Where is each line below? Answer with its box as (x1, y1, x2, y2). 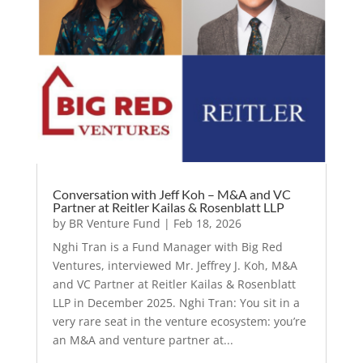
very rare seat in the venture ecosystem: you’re (52, 314, 306, 330)
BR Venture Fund (68, 216, 160, 232)
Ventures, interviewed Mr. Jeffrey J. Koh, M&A (52, 258, 297, 274)
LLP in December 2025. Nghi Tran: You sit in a (52, 295, 300, 311)
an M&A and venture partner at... (52, 332, 233, 348)
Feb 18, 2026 (173, 216, 241, 232)
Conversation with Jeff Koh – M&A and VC (52, 186, 291, 203)
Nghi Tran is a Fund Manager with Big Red (52, 239, 283, 255)
